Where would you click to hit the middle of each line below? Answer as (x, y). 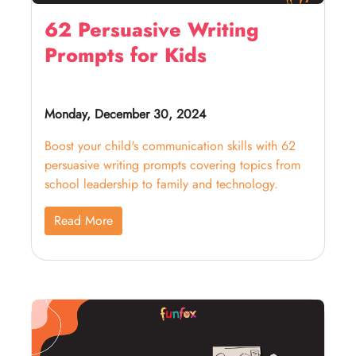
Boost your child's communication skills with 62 (170, 146)
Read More (83, 221)
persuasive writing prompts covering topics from (172, 165)
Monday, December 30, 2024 (125, 114)
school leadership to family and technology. (161, 184)
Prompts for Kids (126, 55)
